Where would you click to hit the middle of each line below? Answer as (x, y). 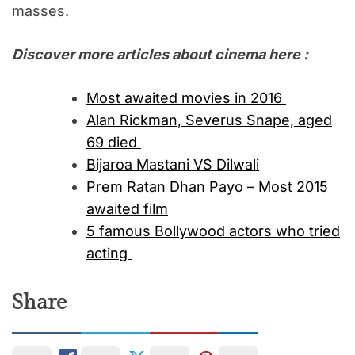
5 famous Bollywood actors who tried (213, 231)
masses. (40, 11)
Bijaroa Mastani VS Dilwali (173, 165)
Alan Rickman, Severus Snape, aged (209, 120)
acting (109, 254)
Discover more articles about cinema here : (162, 55)
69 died (114, 143)
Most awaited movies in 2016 (186, 98)
